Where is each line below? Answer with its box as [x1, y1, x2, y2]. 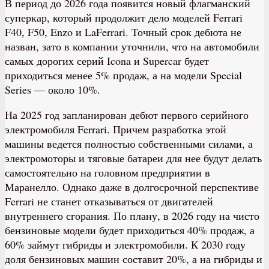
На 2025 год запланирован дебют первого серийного [5, 107, 249, 122]
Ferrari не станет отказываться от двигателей [5, 194, 213, 209]
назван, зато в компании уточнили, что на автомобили [5, 39, 259, 54]
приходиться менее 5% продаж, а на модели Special [5, 68, 242, 83]
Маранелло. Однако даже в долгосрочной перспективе [5, 180, 259, 195]
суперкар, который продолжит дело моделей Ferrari [5, 10, 243, 25]
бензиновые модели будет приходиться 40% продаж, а [5, 223, 255, 238]
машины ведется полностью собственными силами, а [5, 136, 253, 151]
